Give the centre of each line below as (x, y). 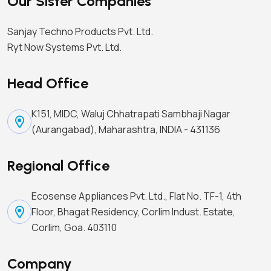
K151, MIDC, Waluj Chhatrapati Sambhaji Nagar (131, 114)
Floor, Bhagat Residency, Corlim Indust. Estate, (133, 212)
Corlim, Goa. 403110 (74, 228)
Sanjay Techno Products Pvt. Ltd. (80, 32)
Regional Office (58, 166)
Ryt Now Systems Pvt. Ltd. (64, 47)
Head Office (48, 83)
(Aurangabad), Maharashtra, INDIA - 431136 (126, 130)
